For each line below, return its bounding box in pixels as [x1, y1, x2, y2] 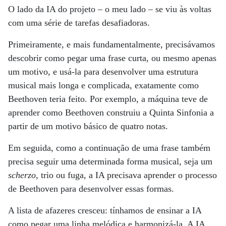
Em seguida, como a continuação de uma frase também [8, 143, 210, 153]
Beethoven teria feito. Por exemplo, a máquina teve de [8, 94, 208, 104]
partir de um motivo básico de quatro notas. [8, 121, 168, 132]
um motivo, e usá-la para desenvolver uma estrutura [8, 67, 198, 77]
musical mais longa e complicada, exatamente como [8, 80, 199, 91]
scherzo [8, 170, 36, 181]
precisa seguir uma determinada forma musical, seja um [8, 156, 212, 167]
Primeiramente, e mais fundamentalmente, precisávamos [8, 39, 215, 50]
